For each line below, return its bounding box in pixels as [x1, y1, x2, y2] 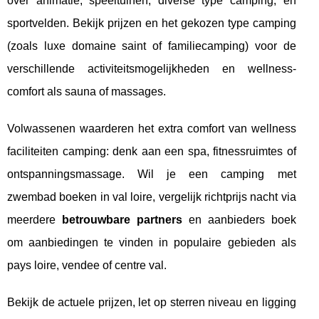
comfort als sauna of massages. [7, 85, 166, 98]
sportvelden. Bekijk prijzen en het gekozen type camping [7, 16, 296, 29]
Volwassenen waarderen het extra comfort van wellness [7, 122, 296, 135]
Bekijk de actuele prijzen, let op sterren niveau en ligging [7, 296, 296, 308]
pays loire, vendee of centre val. [7, 258, 167, 271]
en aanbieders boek [182, 213, 296, 226]
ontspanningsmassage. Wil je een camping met [7, 167, 296, 180]
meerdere [7, 213, 62, 226]
